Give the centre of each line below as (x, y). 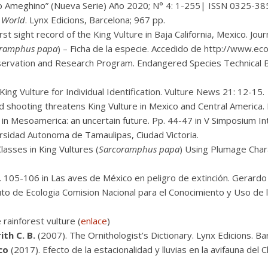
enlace (94, 221)
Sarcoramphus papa (139, 149)
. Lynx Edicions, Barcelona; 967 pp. (95, 20)
